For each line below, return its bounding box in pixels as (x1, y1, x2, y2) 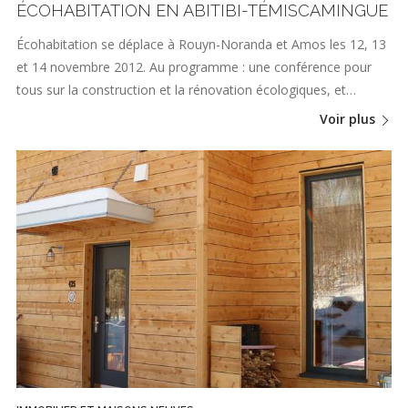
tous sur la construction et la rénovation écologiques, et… (16, 81, 356, 99)
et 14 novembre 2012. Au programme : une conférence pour (16, 58, 372, 76)
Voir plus (320, 110, 379, 128)
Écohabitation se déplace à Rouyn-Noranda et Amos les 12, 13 (16, 36, 386, 54)
